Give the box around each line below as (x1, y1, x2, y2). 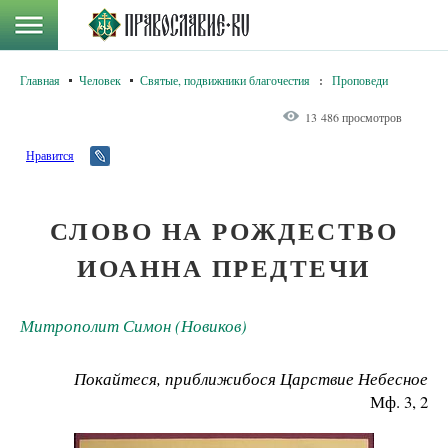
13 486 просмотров (305, 109, 402, 125)
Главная (20, 72, 60, 88)
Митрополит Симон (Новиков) (20, 314, 247, 338)
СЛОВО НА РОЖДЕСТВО (49, 212, 399, 249)
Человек (79, 72, 121, 88)
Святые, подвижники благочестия (140, 72, 310, 88)
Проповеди (332, 72, 388, 88)
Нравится (26, 147, 74, 163)
